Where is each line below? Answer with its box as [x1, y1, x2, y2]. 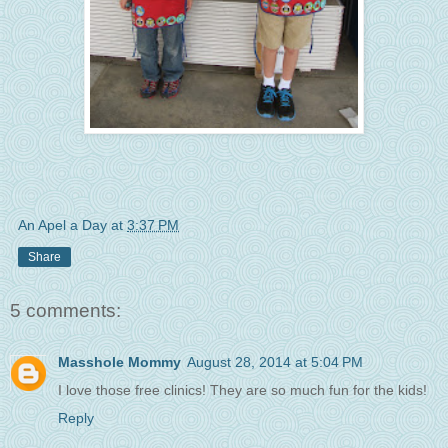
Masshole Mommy [58, 354, 181, 371]
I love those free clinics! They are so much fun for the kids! [58, 382, 427, 399]
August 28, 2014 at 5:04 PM [187, 354, 363, 371]
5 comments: [10, 300, 121, 321]
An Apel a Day [18, 216, 107, 233]
